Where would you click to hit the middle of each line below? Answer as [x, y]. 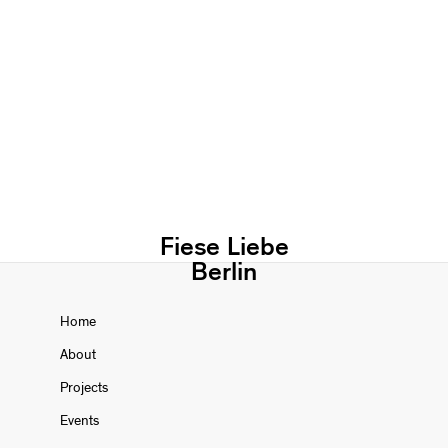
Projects [84, 387]
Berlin [224, 271]
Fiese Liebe [224, 246]
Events [79, 420]
